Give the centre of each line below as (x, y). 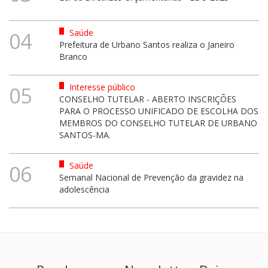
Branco (73, 56)
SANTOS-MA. (85, 135)
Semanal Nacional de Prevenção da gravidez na (151, 177)
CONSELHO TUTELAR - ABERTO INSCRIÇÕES (147, 99)
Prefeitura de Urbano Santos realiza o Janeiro (147, 44)
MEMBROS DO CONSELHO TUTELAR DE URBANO (158, 123)
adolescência (84, 189)
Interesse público (101, 87)
